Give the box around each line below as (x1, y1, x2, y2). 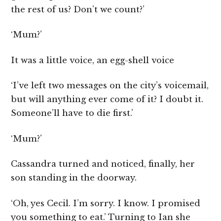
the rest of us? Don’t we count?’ (11, 4, 145, 15)
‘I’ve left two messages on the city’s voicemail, (11, 80, 209, 91)
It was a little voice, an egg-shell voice (11, 55, 175, 66)
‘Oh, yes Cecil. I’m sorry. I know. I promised (11, 198, 201, 209)
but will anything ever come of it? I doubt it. (11, 94, 204, 105)
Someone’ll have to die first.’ (11, 108, 134, 119)
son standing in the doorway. (11, 173, 137, 184)
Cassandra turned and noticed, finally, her (11, 159, 195, 170)
